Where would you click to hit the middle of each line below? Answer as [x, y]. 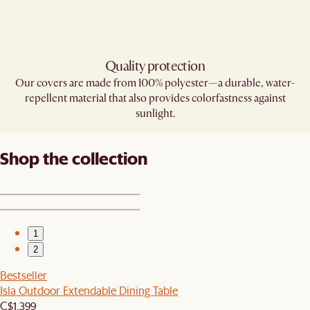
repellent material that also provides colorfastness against [155, 99]
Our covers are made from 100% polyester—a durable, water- [155, 83]
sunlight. [155, 114]
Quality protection [155, 66]
